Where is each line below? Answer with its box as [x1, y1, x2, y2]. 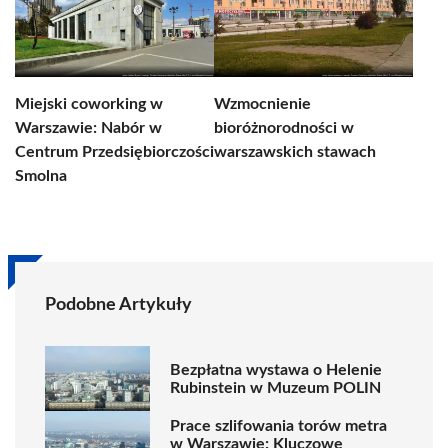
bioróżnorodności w [214, 120, 354, 136]
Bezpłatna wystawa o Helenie [170, 361, 382, 378]
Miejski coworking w [15, 96, 163, 112]
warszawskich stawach [214, 144, 376, 160]
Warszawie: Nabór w [15, 120, 162, 136]
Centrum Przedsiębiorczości [15, 144, 214, 160]
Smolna [15, 168, 67, 184]
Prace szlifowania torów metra [170, 417, 387, 434]
